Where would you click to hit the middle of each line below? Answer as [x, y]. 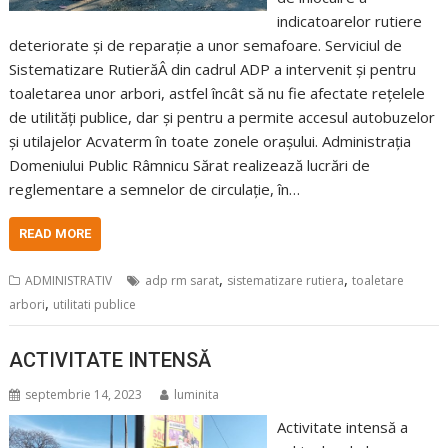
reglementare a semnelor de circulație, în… [155, 189]
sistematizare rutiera [286, 280]
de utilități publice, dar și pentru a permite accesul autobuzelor [222, 117]
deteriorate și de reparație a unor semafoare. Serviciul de [206, 45]
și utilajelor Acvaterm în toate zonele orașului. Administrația [210, 141]
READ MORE [55, 233]
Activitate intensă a [342, 426]
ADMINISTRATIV [69, 280]
